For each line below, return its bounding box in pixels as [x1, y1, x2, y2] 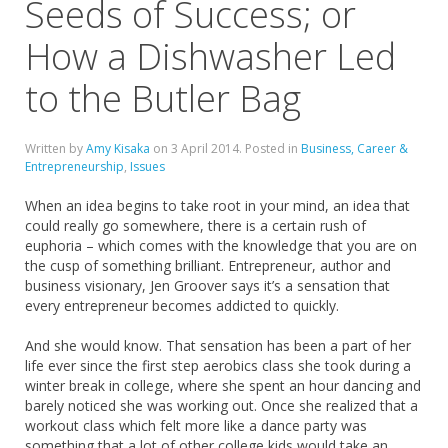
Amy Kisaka [86, 139, 150, 157]
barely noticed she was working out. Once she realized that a [25, 395, 418, 415]
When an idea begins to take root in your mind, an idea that [25, 195, 410, 215]
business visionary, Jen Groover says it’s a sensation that [25, 275, 390, 295]
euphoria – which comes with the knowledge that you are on [25, 235, 417, 255]
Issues [130, 157, 165, 175]
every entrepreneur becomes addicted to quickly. [25, 295, 339, 315]
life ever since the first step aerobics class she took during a [25, 355, 411, 375]
